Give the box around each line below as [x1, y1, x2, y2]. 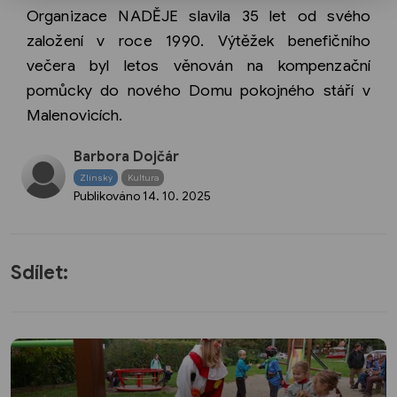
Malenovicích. [27, 105, 123, 126]
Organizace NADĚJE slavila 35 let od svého [27, 6, 370, 27]
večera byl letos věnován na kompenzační [27, 56, 370, 76]
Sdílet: [11, 260, 68, 284]
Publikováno [74, 188, 143, 205]
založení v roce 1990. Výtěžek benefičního [27, 31, 370, 51]
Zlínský [79, 171, 113, 183]
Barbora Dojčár [74, 148, 179, 167]
